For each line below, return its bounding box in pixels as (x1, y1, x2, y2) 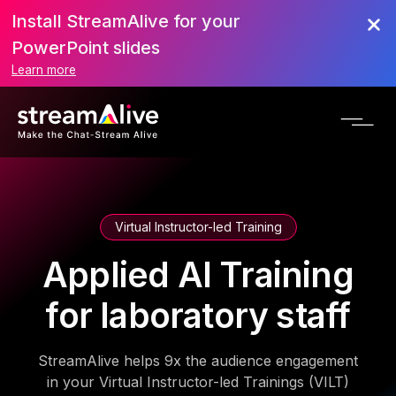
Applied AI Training (42, 254, 354, 295)
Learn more (11, 63, 76, 77)
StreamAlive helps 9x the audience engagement (38, 352, 358, 369)
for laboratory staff (45, 294, 351, 336)
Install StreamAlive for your (11, 11, 240, 32)
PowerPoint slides (11, 37, 160, 58)
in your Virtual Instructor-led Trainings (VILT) (47, 373, 349, 391)
